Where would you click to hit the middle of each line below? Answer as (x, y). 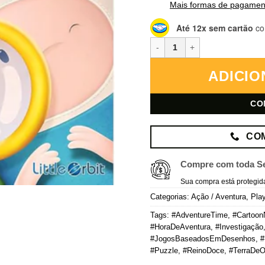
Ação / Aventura (219, 196)
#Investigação (239, 227)
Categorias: (171, 196)
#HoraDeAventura (180, 227)
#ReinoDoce (203, 250)
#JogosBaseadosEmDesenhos (203, 238)
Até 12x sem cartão (215, 28)
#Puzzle (164, 250)
